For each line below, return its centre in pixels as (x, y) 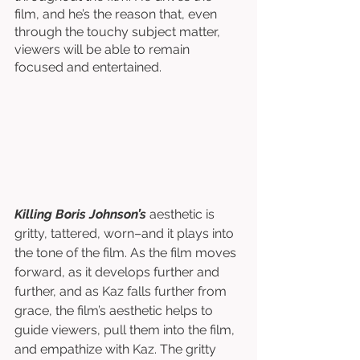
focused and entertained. (90, 67)
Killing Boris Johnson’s (80, 214)
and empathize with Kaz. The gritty (117, 349)
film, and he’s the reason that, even (117, 14)
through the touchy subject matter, (119, 31)
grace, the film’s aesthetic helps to (115, 310)
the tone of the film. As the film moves (127, 252)
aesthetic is (182, 214)
